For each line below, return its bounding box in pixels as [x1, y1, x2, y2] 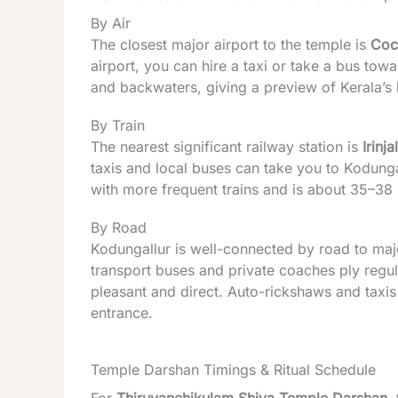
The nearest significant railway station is [91, 138, 362, 156]
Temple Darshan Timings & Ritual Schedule [91, 361, 376, 379]
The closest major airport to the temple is [91, 35, 370, 53]
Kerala [340, 77, 382, 96]
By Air [91, 13, 131, 32]
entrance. [91, 304, 153, 322]
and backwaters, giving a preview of [91, 77, 340, 96]
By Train [91, 116, 145, 135]
